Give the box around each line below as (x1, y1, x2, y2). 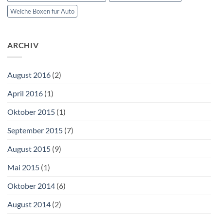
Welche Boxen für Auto (10, 7, 74, 16)
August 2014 (7, 199, 51, 209)
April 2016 (7, 88, 43, 98)
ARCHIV (7, 40, 39, 50)
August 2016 (7, 70, 51, 79)
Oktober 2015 (7, 107, 55, 116)
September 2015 (7, 125, 63, 135)
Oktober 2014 (7, 181, 55, 190)
